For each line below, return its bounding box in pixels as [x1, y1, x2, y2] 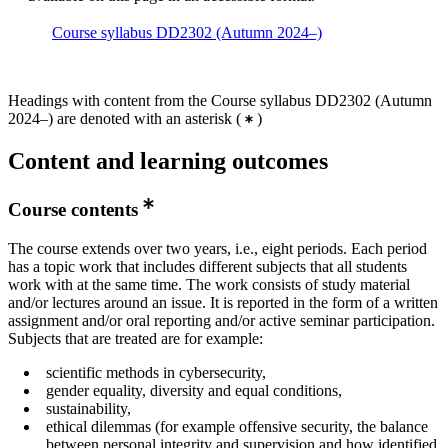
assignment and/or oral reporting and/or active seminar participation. [8, 311, 435, 329]
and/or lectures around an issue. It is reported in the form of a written [8, 293, 438, 311]
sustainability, [46, 399, 131, 417]
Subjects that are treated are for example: [8, 329, 263, 347]
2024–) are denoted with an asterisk [8, 110, 232, 128]
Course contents [8, 199, 138, 221]
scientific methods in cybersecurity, [46, 363, 266, 381]
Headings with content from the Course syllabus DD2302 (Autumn [8, 92, 432, 110]
